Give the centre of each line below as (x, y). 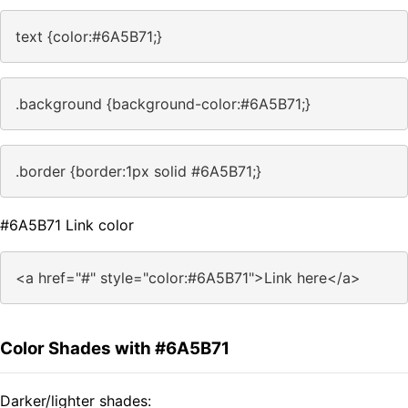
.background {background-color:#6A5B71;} (163, 104)
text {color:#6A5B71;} (89, 37)
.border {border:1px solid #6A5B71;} (138, 172)
